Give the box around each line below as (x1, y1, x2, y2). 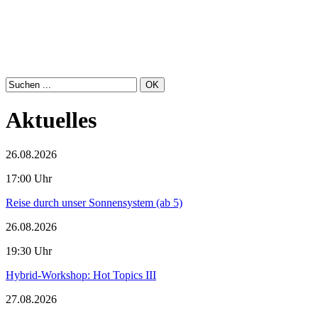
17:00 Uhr (6, 172, 52, 185)
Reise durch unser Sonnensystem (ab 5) (6, 197, 182, 209)
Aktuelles (6, 107, 97, 133)
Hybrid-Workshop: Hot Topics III (6, 269, 156, 282)
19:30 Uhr (6, 245, 52, 258)
